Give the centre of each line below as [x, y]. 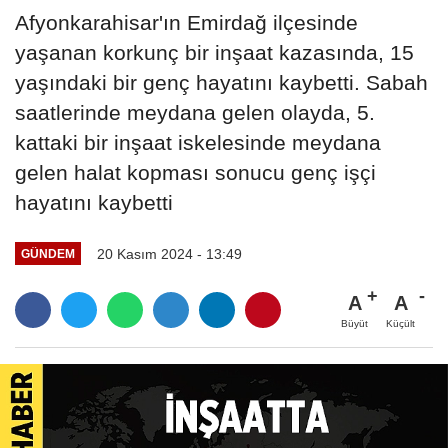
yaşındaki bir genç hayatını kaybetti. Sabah [221, 82]
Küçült [400, 324]
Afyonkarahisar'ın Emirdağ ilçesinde [186, 22]
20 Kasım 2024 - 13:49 [169, 253]
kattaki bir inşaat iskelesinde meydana [198, 142]
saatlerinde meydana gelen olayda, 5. [195, 112]
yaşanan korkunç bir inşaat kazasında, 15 [214, 52]
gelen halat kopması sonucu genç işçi [195, 172]
